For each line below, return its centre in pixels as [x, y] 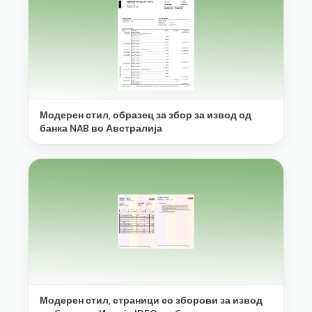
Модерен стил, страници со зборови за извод [151, 300]
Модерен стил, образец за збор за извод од [146, 116]
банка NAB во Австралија [101, 129]
